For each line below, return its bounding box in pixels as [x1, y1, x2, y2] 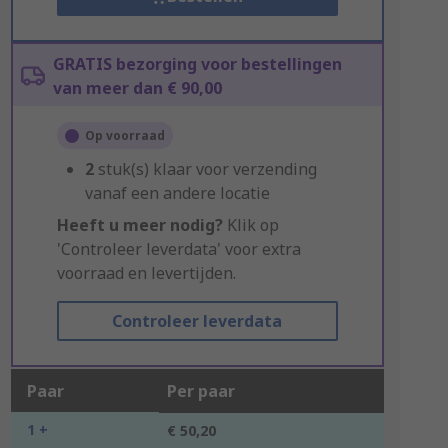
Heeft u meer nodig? [56, 214, 223, 236]
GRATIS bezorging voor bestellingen [52, 53, 342, 75]
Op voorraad [84, 127, 165, 144]
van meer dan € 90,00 [52, 77, 222, 99]
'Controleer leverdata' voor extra [56, 238, 301, 260]
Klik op [222, 214, 279, 236]
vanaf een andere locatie [84, 182, 270, 204]
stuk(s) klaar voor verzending [97, 158, 317, 180]
